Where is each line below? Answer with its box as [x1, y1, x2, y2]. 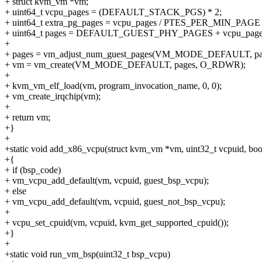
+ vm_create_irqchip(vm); [5, 91, 101, 102]
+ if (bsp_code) [5, 165, 61, 175]
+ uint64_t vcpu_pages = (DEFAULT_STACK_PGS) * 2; [5, 7, 222, 18]
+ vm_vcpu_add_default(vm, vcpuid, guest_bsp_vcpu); [5, 175, 209, 186]
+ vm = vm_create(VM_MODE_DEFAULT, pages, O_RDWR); [5, 60, 246, 70]
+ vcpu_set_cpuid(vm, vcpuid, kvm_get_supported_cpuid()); [5, 218, 229, 228]
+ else [5, 186, 26, 196]
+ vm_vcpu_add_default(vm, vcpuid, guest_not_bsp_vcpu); [5, 196, 225, 207]
